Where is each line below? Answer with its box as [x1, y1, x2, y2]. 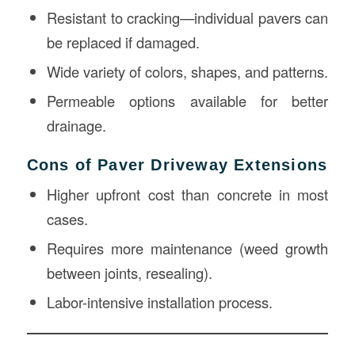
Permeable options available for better [46, 90, 329, 111]
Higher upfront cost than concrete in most [46, 183, 329, 204]
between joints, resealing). [46, 261, 212, 283]
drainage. [46, 114, 106, 136]
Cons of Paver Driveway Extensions [26, 155, 328, 174]
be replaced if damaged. [46, 31, 200, 52]
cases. [46, 208, 88, 229]
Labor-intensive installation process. [46, 291, 273, 312]
